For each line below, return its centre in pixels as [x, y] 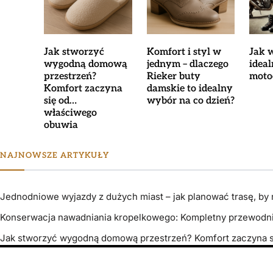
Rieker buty [173, 77]
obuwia [61, 126]
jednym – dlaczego [187, 65]
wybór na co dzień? [190, 101]
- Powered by [131, 263]
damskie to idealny [190, 89]
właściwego [70, 113]
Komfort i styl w [184, 52]
